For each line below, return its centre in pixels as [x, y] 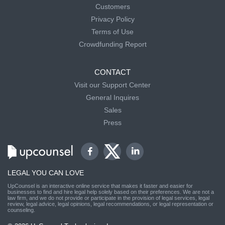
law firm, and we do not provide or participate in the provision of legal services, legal [108, 198]
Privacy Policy [113, 19]
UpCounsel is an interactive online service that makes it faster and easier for [100, 186]
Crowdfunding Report [113, 44]
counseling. [21, 210]
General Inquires [113, 97]
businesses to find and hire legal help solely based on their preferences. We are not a [111, 192]
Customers [113, 6]
